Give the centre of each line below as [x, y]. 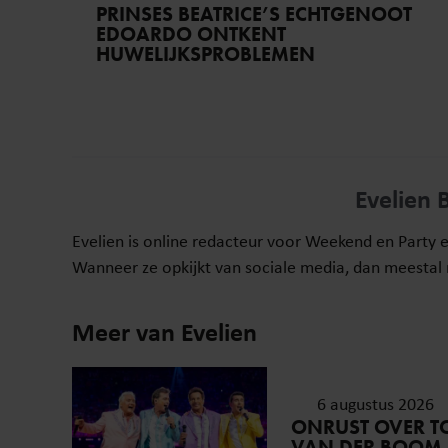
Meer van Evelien [164, 332]
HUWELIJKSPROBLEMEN [205, 54]
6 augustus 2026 [375, 404]
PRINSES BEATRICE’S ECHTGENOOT [254, 14]
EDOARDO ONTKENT [191, 34]
